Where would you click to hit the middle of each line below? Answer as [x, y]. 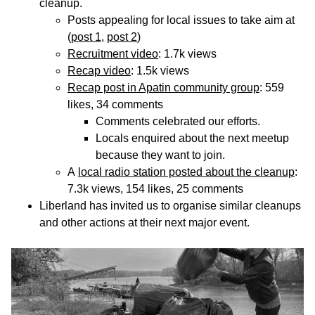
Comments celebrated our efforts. [178, 121]
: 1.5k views [160, 70]
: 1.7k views [187, 53]
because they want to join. [160, 155]
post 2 [122, 37]
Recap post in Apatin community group [163, 87]
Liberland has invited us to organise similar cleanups [170, 205]
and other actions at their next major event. [144, 222]
